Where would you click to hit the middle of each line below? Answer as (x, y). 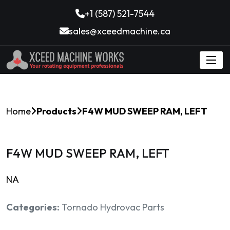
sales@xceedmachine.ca (120, 31)
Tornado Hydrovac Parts (113, 207)
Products (56, 111)
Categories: (33, 207)
